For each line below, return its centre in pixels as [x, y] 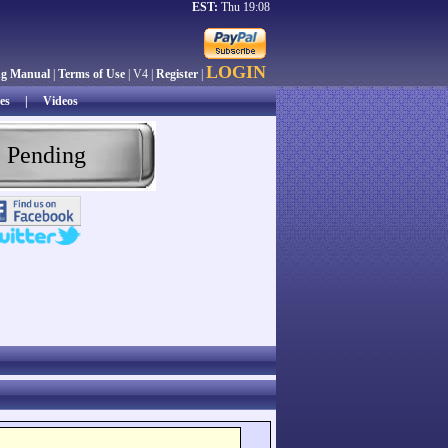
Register [177, 74]
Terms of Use [91, 74]
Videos [60, 101]
